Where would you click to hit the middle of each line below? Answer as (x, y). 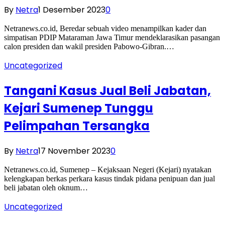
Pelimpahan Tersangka (77, 126)
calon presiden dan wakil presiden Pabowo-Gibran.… (89, 47)
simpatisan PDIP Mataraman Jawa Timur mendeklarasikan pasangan (112, 38)
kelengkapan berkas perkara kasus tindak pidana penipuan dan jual (109, 179)
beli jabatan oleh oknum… (46, 188)
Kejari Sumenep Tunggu (79, 108)
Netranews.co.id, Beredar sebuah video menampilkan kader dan (105, 29)
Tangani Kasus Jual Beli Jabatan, (107, 91)
